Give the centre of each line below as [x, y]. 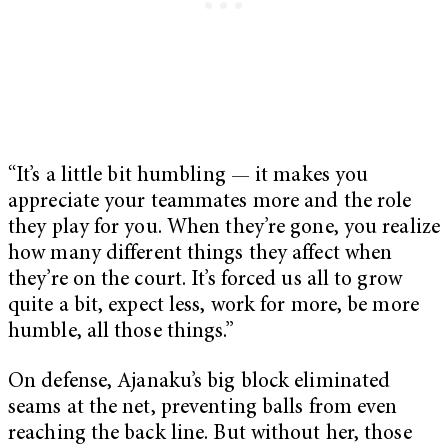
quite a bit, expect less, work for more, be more [213, 306]
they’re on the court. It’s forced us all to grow [205, 280]
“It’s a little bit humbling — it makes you [188, 176]
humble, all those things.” [121, 332]
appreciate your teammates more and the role [210, 202]
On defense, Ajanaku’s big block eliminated [199, 382]
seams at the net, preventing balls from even [203, 408]
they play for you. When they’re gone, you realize [224, 228]
